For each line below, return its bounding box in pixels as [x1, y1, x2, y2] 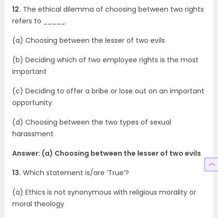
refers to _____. [12, 16, 67, 26]
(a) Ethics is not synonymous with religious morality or [12, 187, 196, 197]
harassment [12, 129, 54, 139]
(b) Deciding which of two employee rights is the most [12, 55, 199, 65]
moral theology [12, 199, 64, 209]
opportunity [12, 98, 52, 108]
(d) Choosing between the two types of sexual [12, 117, 171, 127]
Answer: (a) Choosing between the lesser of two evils [12, 148, 201, 158]
